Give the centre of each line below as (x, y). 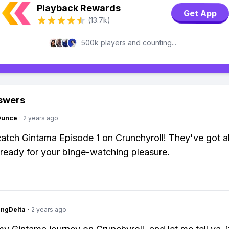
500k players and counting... (129, 43)
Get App (200, 13)
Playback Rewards (79, 8)
